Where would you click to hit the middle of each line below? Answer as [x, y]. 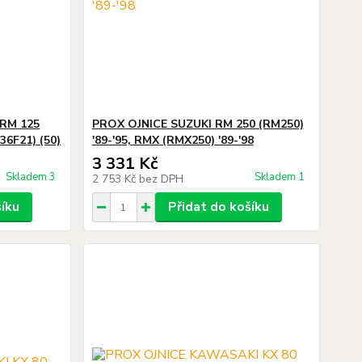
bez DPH [161, 179]
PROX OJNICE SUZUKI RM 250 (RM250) [198, 124]
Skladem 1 [280, 177]
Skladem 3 [32, 177]
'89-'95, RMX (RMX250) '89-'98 [173, 140]
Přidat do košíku [218, 207]
